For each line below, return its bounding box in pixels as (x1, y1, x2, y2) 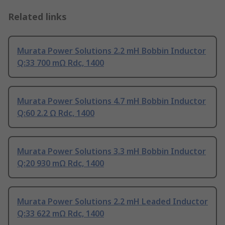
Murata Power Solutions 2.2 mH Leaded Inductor (17, 196, 208, 207)
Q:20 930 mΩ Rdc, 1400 (17, 158, 104, 169)
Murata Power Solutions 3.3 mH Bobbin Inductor (17, 146, 206, 157)
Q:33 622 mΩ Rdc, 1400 (17, 208, 104, 219)
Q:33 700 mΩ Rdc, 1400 (17, 57, 104, 69)
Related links (8, 11, 67, 23)
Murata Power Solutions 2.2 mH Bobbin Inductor (17, 45, 206, 57)
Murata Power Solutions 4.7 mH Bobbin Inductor (17, 95, 206, 107)
